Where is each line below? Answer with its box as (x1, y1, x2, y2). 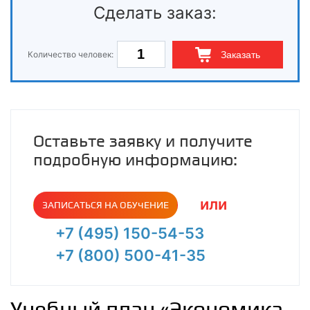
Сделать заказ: (93, 2, 217, 23)
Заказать (220, 48, 260, 60)
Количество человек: (27, 48, 113, 60)
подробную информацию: (33, 149, 237, 170)
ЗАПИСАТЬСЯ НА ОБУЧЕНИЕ (42, 199, 169, 210)
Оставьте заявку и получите (33, 131, 253, 151)
